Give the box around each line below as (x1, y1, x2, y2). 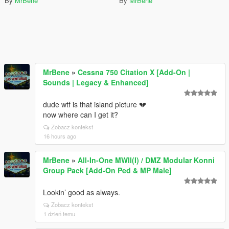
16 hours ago (43, 132, 76, 140)
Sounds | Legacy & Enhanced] (43, 77, 149, 87)
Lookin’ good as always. (43, 187, 120, 197)
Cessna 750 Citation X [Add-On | (78, 67, 190, 77)
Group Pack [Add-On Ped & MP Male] (43, 165, 172, 175)
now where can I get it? (43, 109, 118, 120)
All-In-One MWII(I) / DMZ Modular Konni (78, 155, 215, 165)
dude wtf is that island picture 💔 (43, 99, 146, 109)
